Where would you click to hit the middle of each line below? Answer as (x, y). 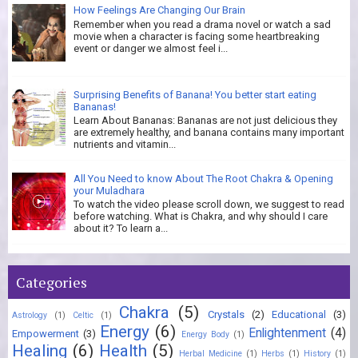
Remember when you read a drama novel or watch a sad (202, 25)
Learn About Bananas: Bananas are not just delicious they (205, 121)
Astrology (30, 315)
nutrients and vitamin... (125, 145)
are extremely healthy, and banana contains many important (209, 133)
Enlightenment (287, 333)
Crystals (226, 314)
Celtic (83, 315)
